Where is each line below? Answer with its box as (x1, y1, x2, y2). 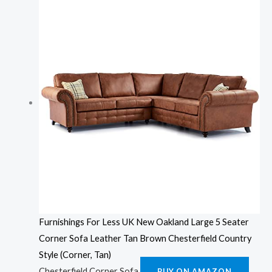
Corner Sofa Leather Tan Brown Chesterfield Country (38, 233, 251, 244)
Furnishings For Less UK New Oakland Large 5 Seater (38, 217, 249, 228)
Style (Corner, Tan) (38, 250, 111, 260)
